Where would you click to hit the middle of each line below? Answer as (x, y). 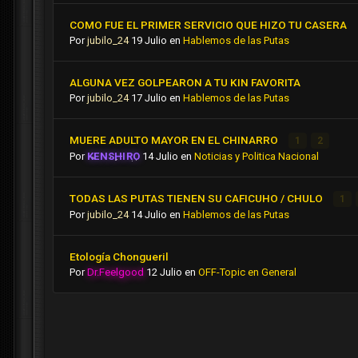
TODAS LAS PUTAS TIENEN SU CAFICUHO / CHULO (197, 199)
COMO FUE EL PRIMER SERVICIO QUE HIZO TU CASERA (208, 25)
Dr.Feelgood (115, 272)
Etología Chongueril (119, 257)
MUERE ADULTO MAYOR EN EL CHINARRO (175, 140)
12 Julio (164, 272)
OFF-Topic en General (247, 272)
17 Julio (149, 98)
